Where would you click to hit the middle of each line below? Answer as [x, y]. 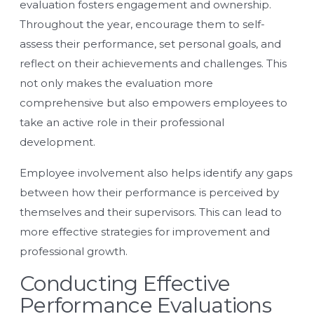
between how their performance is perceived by [149, 192]
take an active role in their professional [122, 122]
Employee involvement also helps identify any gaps [156, 172]
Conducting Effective [125, 283]
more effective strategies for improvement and [145, 231]
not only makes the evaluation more [116, 83]
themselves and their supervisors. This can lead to [151, 212]
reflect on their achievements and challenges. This [153, 63]
